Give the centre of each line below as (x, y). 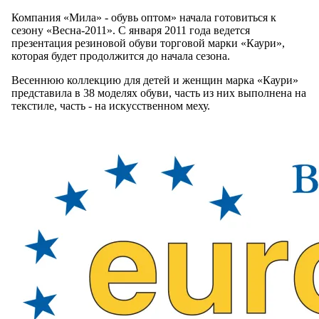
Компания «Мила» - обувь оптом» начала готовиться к (144, 18)
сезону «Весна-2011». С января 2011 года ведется (131, 31)
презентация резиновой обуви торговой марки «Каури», (148, 43)
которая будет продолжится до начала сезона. (121, 56)
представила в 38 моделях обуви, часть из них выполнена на (159, 93)
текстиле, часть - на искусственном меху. (111, 106)
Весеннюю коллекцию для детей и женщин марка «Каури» (155, 80)
